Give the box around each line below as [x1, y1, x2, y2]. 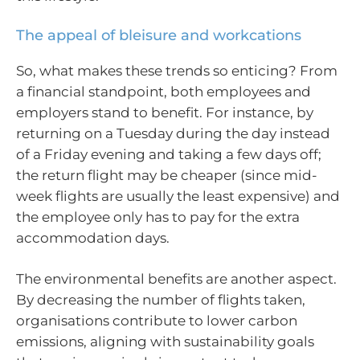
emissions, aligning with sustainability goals [16, 333, 314, 350]
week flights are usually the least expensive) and [16, 187, 340, 204]
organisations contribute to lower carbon [16, 313, 297, 329]
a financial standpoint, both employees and [16, 83, 311, 100]
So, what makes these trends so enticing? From [16, 62, 337, 79]
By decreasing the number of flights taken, [16, 292, 305, 309]
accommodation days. [16, 229, 170, 246]
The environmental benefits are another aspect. [16, 271, 337, 288]
